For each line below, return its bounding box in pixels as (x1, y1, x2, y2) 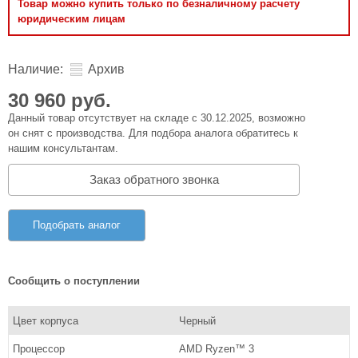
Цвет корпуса (13, 314, 78, 327)
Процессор (13, 342, 65, 355)
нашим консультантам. (8, 142, 118, 154)
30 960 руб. (8, 89, 111, 111)
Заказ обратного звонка (89, 172, 219, 186)
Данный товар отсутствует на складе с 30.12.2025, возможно (8, 112, 305, 124)
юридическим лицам (18, 13, 125, 25)
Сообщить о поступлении (8, 274, 140, 287)
